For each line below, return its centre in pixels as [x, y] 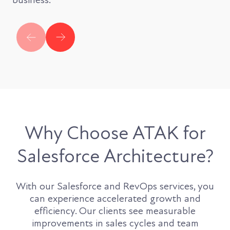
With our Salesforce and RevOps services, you [115, 186]
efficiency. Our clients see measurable [115, 211]
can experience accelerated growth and [115, 198]
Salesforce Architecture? [115, 156]
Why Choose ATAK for [115, 133]
